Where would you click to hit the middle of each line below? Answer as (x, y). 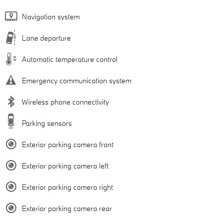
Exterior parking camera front (68, 144)
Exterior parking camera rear (67, 208)
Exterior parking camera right (67, 187)
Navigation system (51, 16)
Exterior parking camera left (65, 166)
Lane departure (46, 38)
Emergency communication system (77, 80)
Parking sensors (47, 123)
